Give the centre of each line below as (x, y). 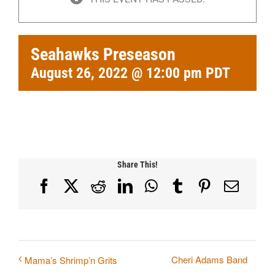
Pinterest (237, 185)
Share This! (137, 165)
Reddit (125, 185)
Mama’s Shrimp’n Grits (71, 260)
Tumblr (206, 185)
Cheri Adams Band (209, 260)
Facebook (79, 185)
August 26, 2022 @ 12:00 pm (116, 73)
